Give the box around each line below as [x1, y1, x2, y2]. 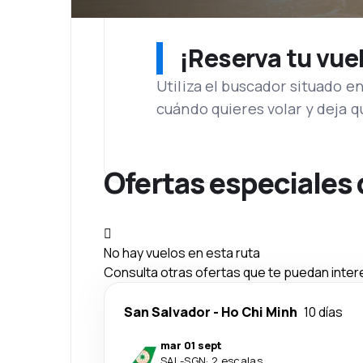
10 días [304, 302, 343, 321]
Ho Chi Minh [221, 302, 297, 321]
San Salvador [124, 302, 211, 321]
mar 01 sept [160, 337, 222, 352]
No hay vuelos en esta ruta [104, 243, 260, 262]
